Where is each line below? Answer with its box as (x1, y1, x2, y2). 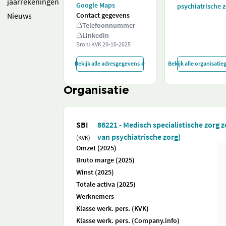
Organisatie (64, 86, 129, 96)
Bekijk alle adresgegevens (74, 60, 140, 67)
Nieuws (7, 11, 32, 21)
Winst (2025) (76, 167, 114, 177)
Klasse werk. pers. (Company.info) (76, 216, 180, 225)
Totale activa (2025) (76, 180, 136, 189)
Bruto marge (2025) (76, 155, 135, 164)
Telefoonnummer (82, 21, 135, 30)
